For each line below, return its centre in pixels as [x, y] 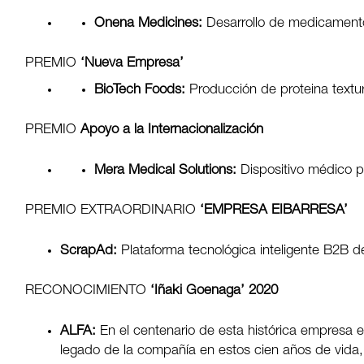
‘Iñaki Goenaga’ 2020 [212, 292]
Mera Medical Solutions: [168, 171]
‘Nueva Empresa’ [130, 64]
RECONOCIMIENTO [86, 292]
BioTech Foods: [142, 90]
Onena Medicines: [151, 24]
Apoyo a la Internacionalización [170, 131]
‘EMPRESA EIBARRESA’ [272, 211]
